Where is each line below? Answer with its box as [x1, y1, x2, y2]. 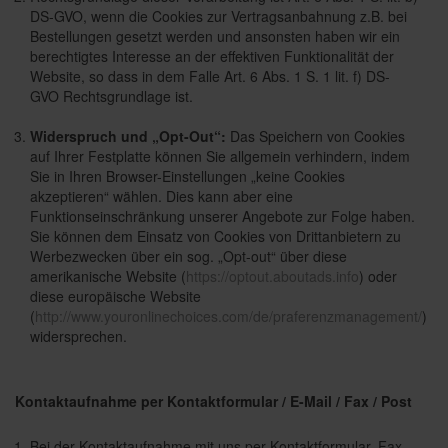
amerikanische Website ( [30, 266, 186, 286]
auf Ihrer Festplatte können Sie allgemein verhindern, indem [30, 146, 410, 166]
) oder [359, 266, 397, 286]
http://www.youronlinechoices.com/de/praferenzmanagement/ [35, 306, 422, 326]
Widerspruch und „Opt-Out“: [30, 126, 226, 146]
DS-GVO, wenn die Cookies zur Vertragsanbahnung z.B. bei [30, 6, 407, 26]
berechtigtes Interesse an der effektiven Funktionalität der [30, 46, 394, 66]
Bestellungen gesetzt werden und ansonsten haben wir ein [30, 26, 400, 46]
